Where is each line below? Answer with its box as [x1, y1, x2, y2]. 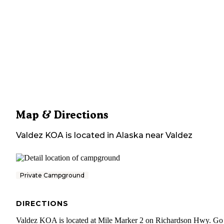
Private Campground [20, 171, 84, 179]
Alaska [116, 130, 143, 140]
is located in [63, 130, 114, 140]
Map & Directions [16, 108, 108, 121]
